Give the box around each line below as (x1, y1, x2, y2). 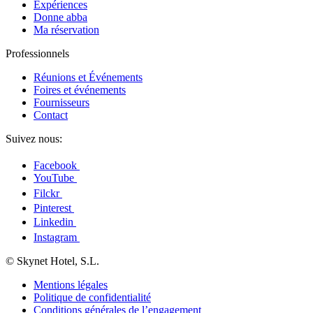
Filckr (34, 187, 62, 200)
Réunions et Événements (34, 71, 143, 84)
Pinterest (34, 202, 74, 214)
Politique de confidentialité (34, 291, 151, 304)
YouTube (34, 172, 77, 184)
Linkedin (34, 216, 76, 228)
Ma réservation (34, 24, 99, 36)
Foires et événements (34, 84, 126, 96)
